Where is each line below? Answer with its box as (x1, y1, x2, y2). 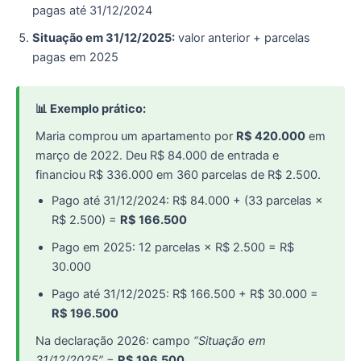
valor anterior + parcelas (175, 31, 310, 46)
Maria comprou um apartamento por (35, 129, 236, 144)
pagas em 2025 (32, 50, 118, 65)
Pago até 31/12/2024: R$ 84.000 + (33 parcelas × (52, 193, 323, 209)
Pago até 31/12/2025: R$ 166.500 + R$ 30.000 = (52, 287, 318, 302)
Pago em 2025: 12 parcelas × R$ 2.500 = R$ (52, 240, 294, 255)
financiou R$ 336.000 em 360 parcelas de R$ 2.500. (35, 168, 321, 183)
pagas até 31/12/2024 (32, 3, 152, 19)
